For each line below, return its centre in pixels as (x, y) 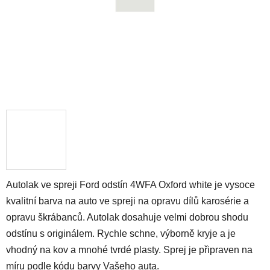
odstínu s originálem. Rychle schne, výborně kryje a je (121, 233)
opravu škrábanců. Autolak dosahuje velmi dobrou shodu (127, 217)
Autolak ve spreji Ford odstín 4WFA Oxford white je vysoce (130, 184)
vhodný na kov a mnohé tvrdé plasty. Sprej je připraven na (129, 250)
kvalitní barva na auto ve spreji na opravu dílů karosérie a (127, 201)
